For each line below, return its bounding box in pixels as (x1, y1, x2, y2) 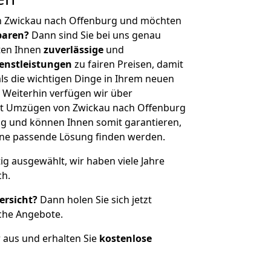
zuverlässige (44, 43, 103, 56)
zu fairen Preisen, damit (72, 57, 183, 71)
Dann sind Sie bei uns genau (29, 28, 161, 42)
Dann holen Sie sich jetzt (38, 193, 152, 206)
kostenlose (99, 232, 152, 245)
